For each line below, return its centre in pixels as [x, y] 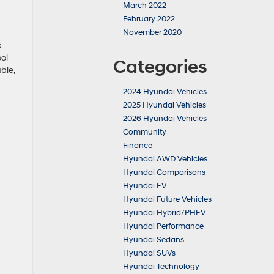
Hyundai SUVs [149, 253]
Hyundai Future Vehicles [167, 199]
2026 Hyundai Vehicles [165, 119]
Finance [138, 146]
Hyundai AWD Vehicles [165, 159]
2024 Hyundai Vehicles [165, 92]
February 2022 [149, 19]
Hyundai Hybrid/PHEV [165, 213]
